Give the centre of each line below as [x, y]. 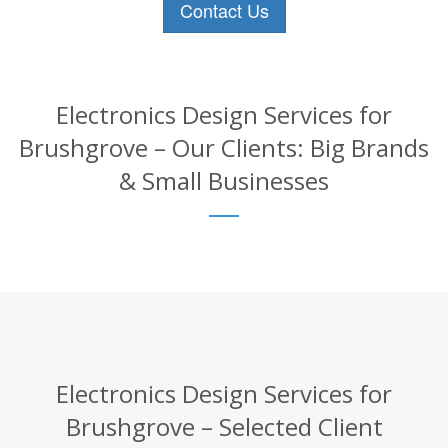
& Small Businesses [224, 180]
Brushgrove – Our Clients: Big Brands [224, 147]
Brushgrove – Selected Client [224, 426]
